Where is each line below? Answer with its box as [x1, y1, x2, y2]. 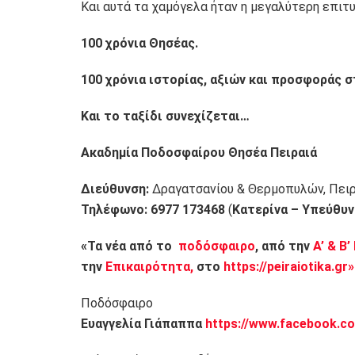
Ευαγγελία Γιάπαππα [81, 315, 202, 331]
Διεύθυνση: [81, 181, 149, 197]
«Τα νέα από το [81, 238, 175, 254]
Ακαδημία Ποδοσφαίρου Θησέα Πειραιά [81, 144, 317, 160]
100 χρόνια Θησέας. [81, 35, 198, 51]
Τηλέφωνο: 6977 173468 [81, 201, 225, 217]
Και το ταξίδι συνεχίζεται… [81, 108, 250, 124]
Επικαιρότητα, [105, 258, 193, 274]
